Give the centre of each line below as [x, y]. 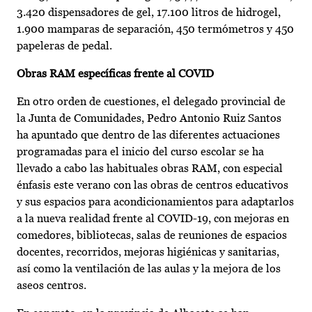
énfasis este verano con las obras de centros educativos [153, 185]
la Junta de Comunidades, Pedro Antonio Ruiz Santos [149, 118]
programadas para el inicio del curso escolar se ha [140, 152]
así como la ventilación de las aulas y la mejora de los [149, 269]
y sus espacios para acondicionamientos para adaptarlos [155, 202]
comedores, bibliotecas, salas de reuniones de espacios [152, 235]
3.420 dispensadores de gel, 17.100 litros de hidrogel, [149, 13]
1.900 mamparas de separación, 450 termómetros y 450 [155, 29]
